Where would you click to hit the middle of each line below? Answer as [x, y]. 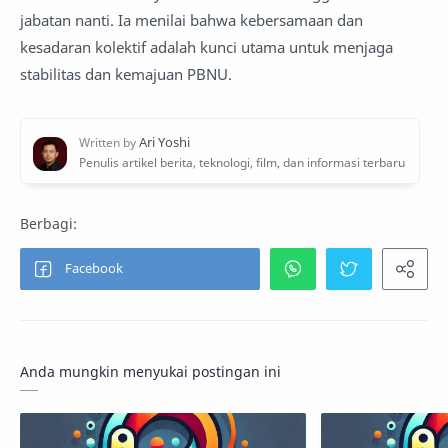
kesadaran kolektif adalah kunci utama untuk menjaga [206, 47]
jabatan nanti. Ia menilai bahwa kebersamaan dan [191, 20]
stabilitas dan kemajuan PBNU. [126, 74]
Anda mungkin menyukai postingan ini [150, 372]
